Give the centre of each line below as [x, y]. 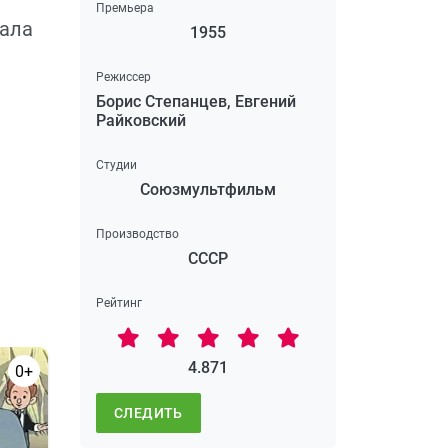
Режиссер [123, 76]
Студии [116, 164]
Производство [137, 233]
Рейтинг [119, 302]
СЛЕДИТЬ [148, 412]
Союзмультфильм [208, 189]
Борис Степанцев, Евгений [196, 101]
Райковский [141, 120]
